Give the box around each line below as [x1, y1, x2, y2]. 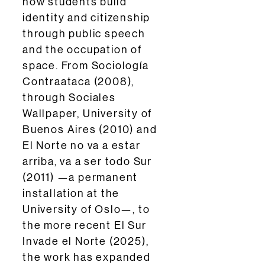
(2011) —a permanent [22, 172, 138, 183]
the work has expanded [22, 251, 151, 263]
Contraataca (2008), [22, 76, 135, 88]
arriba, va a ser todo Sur [22, 156, 153, 167]
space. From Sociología [22, 60, 149, 72]
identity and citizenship [22, 12, 151, 24]
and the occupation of [22, 44, 142, 56]
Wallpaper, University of [22, 108, 153, 119]
